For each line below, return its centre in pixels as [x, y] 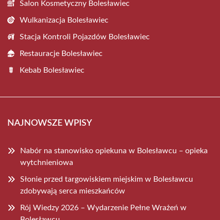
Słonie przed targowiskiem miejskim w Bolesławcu [107, 179]
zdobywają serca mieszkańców [73, 191]
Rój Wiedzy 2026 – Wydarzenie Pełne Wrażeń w [103, 208]
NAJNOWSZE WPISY [50, 123]
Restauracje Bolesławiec [61, 54]
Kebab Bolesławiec [52, 70]
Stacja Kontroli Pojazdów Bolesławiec [85, 37]
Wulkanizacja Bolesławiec [64, 20]
